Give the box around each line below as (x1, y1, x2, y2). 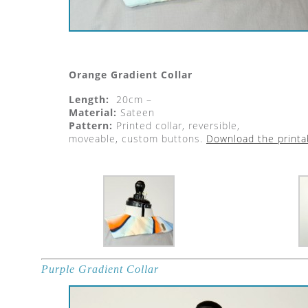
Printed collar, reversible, (113, 119, 240, 132)
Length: (69, 93, 109, 106)
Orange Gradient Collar (69, 68, 192, 81)
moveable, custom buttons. (69, 132, 206, 145)
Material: (69, 106, 117, 119)
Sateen (117, 106, 155, 119)
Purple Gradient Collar (41, 263, 159, 275)
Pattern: (69, 119, 113, 132)
